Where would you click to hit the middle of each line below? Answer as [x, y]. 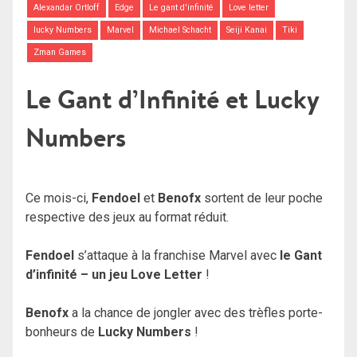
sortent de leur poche [263, 198]
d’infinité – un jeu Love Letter [114, 274]
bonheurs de [62, 331]
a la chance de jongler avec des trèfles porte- [196, 312]
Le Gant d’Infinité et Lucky [172, 99]
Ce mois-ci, [59, 198]
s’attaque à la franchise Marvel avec [178, 255]
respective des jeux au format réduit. [127, 217]
